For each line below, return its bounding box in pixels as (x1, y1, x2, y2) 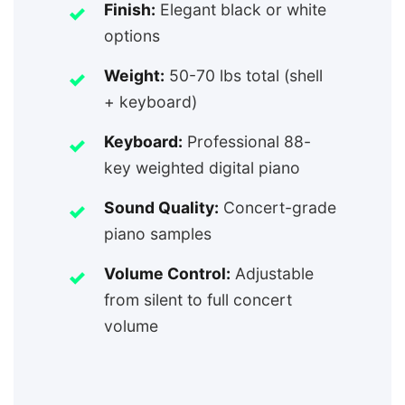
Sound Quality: (104, 198, 219, 218)
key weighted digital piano (104, 158, 300, 178)
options (104, 26, 160, 46)
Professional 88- (183, 132, 311, 152)
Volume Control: (104, 264, 231, 284)
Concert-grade (219, 198, 336, 218)
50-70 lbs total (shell (165, 66, 323, 86)
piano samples (104, 224, 212, 244)
